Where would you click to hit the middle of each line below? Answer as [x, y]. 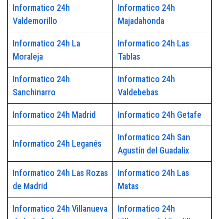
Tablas [129, 57]
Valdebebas [138, 92]
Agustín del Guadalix [153, 151]
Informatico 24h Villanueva [60, 209]
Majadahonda [141, 21]
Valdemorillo [35, 21]
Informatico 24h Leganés [57, 144]
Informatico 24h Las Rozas [60, 173]
